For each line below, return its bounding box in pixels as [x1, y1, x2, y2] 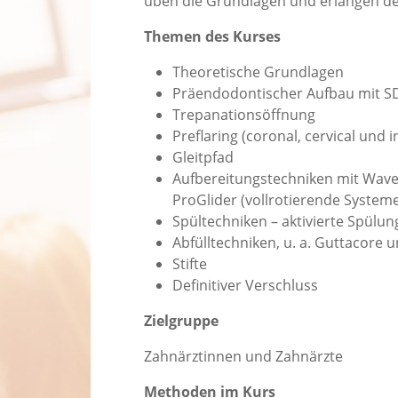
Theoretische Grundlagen [172, 62, 344, 83]
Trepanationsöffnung [172, 105, 315, 125]
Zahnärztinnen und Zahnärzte [144, 346, 343, 367]
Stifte [172, 254, 207, 275]
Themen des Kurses [144, 27, 281, 47]
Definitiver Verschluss [172, 275, 318, 296]
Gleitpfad [172, 147, 234, 168]
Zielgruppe [144, 311, 219, 331]
